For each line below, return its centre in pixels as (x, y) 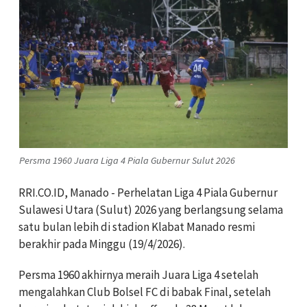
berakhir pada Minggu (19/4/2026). (102, 244)
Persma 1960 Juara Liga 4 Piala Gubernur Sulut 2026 (127, 160)
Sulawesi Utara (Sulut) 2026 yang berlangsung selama (151, 210)
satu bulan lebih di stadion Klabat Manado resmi (137, 227)
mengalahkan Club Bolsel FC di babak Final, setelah (145, 292)
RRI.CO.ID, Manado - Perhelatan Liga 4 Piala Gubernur (148, 193)
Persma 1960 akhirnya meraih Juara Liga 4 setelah (138, 275)
